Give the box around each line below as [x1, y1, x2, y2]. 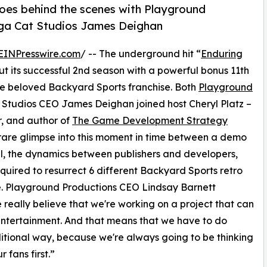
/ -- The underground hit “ [80, 48, 201, 60]
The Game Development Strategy [72, 114, 228, 127]
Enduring [201, 48, 243, 60]
